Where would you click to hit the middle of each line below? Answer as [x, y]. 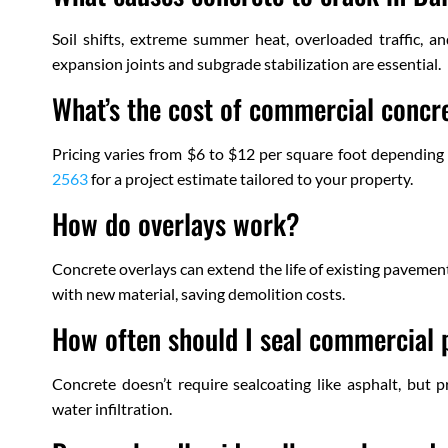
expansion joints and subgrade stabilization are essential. [246, 64]
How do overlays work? [176, 224]
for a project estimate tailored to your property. [250, 179]
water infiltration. [112, 409]
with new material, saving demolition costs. [198, 294]
